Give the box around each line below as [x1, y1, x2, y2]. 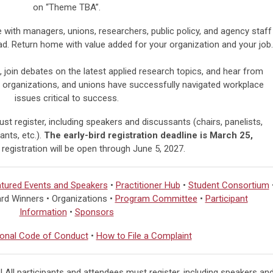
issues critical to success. [14, 93, 119, 104]
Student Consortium [188, 180, 269, 191]
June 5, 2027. [132, 143, 185, 155]
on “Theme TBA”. [32, 2, 101, 13]
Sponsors [74, 207, 114, 218]
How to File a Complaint [96, 230, 192, 242]
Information [19, 207, 67, 218]
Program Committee [115, 193, 197, 205]
